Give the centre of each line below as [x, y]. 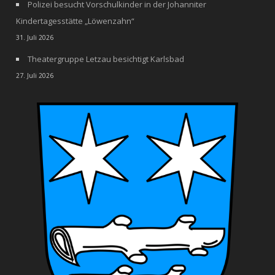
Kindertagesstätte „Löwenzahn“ [75, 21]
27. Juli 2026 [35, 76]
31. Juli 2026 [35, 38]
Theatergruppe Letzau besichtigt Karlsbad [106, 59]
